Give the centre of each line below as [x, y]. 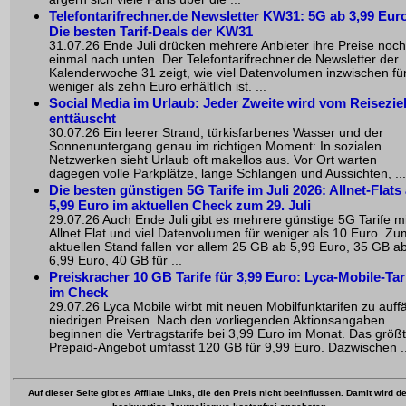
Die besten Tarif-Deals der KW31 [151, 31]
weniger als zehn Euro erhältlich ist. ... [158, 87]
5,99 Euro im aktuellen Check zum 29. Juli [180, 205]
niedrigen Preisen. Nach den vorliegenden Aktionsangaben [217, 320]
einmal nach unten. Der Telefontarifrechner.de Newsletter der [224, 59]
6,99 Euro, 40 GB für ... [116, 261]
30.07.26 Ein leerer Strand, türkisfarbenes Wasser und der [216, 133]
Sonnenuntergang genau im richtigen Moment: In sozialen [215, 146]
